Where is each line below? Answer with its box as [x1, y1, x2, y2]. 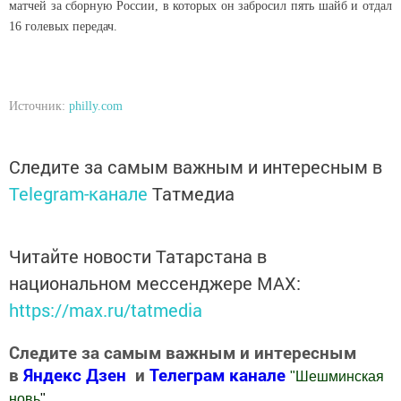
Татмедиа [152, 181, 235, 205]
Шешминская [295, 368, 384, 384]
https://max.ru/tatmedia [9, 297, 202, 321]
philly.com [69, 98, 123, 113]
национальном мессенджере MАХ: [9, 270, 301, 294]
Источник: [9, 98, 65, 113]
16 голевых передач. [9, 19, 117, 33]
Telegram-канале [9, 181, 148, 205]
